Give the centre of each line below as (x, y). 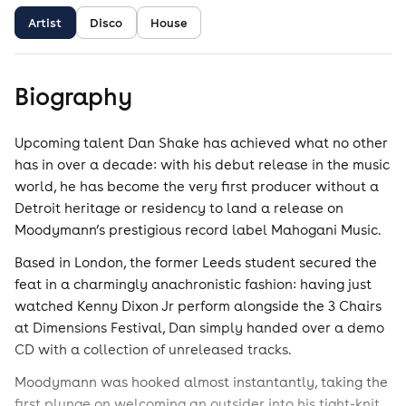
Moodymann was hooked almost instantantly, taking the (201, 382)
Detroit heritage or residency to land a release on (179, 208)
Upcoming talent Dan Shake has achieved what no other (201, 143)
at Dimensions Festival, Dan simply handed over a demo (199, 328)
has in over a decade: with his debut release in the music (202, 164)
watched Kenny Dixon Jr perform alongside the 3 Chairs (198, 306)
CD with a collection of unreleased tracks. (153, 349)
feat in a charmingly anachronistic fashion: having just (193, 284)
